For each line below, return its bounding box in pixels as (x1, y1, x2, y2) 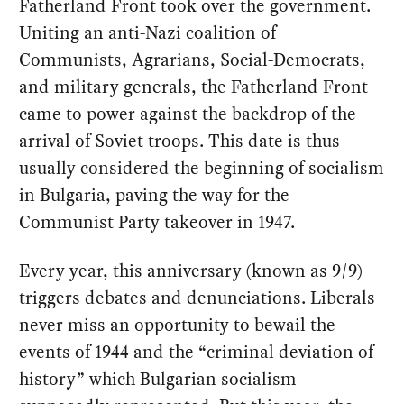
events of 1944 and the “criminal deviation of (19, 339, 374, 365)
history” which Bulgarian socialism (19, 366, 298, 392)
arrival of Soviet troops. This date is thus (19, 128, 341, 154)
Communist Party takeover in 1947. (19, 209, 296, 235)
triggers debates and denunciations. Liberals (19, 285, 376, 311)
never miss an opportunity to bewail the (19, 312, 336, 338)
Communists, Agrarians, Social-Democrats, (19, 47, 366, 73)
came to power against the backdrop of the (19, 101, 357, 127)
